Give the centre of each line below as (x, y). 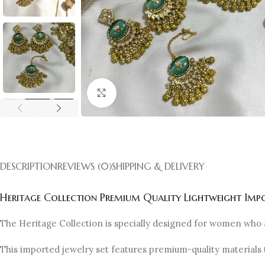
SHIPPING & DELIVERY (158, 166)
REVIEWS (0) (85, 166)
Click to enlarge (148, 93)
